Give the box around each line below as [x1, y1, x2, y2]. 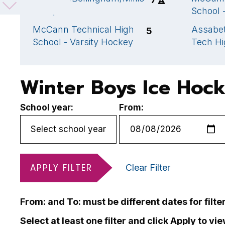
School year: [20, 102, 73, 113]
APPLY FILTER [30, 161, 92, 174]
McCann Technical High [33, 24, 134, 35]
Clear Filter [126, 162, 170, 173]
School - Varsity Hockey [33, 36, 133, 47]
